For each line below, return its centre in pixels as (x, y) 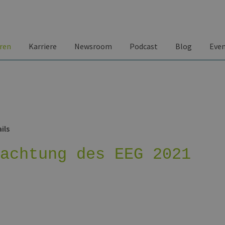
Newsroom (93, 46)
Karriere (43, 46)
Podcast (144, 46)
